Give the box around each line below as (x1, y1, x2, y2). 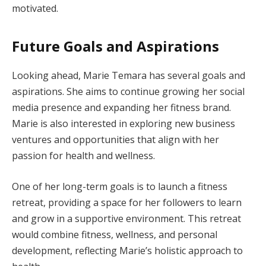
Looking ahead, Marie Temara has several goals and (12, 69, 245, 83)
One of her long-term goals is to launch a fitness (12, 180, 227, 194)
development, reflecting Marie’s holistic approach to (12, 244, 243, 258)
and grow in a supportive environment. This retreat (12, 212, 241, 226)
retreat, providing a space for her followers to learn (12, 196, 242, 210)
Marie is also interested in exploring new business (12, 117, 235, 131)
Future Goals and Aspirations (12, 36, 219, 56)
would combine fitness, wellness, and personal (12, 228, 217, 242)
